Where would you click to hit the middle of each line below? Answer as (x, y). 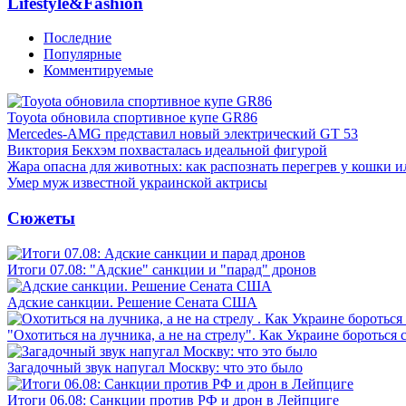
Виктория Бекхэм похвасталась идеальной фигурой (167, 150)
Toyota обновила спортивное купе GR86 (132, 118)
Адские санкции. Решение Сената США (132, 302)
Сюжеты (41, 217)
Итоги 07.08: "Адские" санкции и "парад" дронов (162, 269)
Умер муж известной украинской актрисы (137, 183)
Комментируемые (98, 71)
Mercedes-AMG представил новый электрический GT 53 (183, 134)
